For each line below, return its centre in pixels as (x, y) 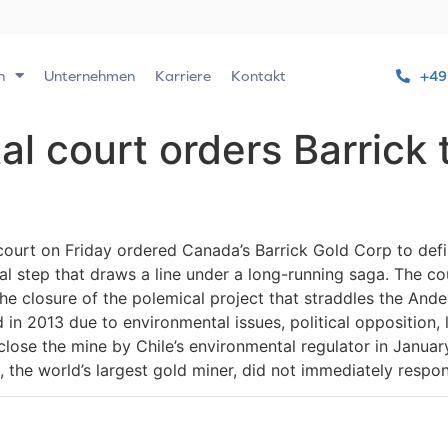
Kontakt (258, 75)
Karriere (183, 75)
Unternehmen (89, 75)
